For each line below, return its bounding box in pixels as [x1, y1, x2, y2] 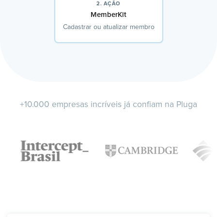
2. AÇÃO [96, 1, 121, 7]
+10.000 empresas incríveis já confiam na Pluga [20, 100, 197, 109]
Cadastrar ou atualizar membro [62, 24, 155, 31]
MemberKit [91, 11, 126, 19]
